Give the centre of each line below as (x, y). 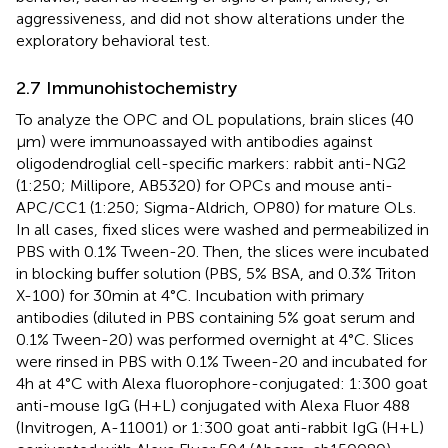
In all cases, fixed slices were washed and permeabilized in (222, 230)
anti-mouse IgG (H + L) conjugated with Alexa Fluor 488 (213, 406)
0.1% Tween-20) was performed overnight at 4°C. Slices (215, 340)
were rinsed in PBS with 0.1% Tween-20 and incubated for (221, 362)
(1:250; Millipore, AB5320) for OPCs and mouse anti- (204, 186)
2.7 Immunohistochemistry (126, 88)
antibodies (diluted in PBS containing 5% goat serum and (215, 318)
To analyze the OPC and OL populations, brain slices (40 (215, 120)
